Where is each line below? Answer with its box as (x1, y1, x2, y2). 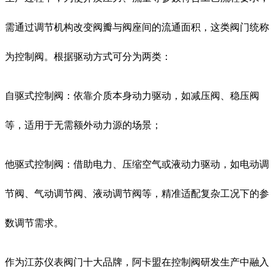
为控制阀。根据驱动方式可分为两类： (5, 51, 171, 62)
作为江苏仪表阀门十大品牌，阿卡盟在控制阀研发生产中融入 (5, 256, 269, 267)
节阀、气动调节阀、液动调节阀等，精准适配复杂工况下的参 (5, 188, 269, 199)
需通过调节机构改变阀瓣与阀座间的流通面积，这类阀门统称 (5, 21, 269, 32)
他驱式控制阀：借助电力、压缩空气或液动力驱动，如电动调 (5, 158, 269, 169)
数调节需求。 (5, 217, 64, 228)
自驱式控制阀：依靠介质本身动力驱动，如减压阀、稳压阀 (5, 90, 259, 101)
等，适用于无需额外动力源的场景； (5, 119, 161, 130)
